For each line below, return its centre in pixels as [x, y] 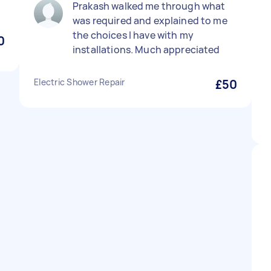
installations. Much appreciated [146, 50]
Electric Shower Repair [80, 82]
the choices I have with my [133, 35]
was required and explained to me [150, 21]
